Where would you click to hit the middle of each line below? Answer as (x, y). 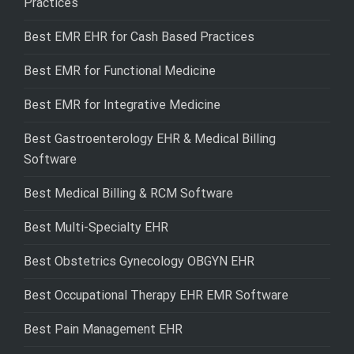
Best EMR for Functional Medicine (120, 71)
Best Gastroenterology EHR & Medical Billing (150, 139)
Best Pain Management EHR (103, 330)
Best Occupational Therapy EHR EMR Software (156, 296)
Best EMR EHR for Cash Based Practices (139, 37)
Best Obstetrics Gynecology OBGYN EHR (139, 262)
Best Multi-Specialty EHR (96, 228)
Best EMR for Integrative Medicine (122, 105)
